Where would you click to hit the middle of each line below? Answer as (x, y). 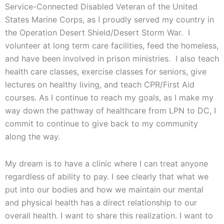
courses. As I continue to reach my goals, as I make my (109, 98)
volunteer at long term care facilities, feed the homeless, (112, 46)
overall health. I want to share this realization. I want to (109, 216)
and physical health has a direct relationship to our (101, 203)
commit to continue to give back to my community (101, 124)
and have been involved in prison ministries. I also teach (112, 59)
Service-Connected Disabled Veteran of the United (101, 7)
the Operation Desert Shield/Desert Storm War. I (97, 33)
